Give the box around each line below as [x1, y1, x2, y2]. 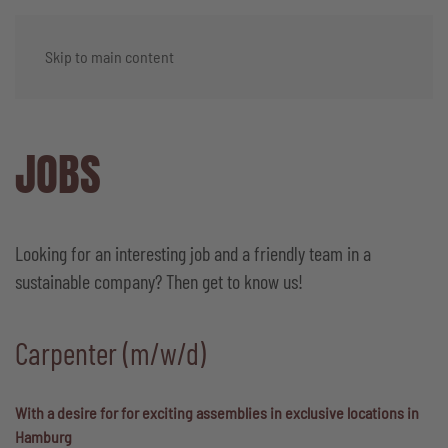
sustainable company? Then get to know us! [15, 269, 303, 293]
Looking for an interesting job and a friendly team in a [15, 241, 371, 265]
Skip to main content [45, 47, 174, 66]
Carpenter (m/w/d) [15, 335, 206, 371]
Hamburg [15, 427, 72, 446]
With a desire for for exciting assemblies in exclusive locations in [15, 403, 419, 422]
